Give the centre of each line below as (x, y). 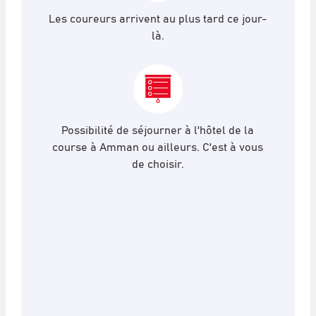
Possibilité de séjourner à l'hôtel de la (158, 129)
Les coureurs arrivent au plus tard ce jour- (158, 18)
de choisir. (158, 163)
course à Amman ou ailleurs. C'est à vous (158, 146)
